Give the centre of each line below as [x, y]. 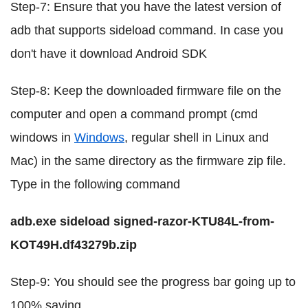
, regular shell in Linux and [197, 137]
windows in [42, 137]
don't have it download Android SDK [109, 54]
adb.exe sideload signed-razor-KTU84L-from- [142, 221]
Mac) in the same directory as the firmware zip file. [148, 161]
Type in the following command [95, 184]
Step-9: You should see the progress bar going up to [153, 282]
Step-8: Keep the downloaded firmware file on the [146, 91]
